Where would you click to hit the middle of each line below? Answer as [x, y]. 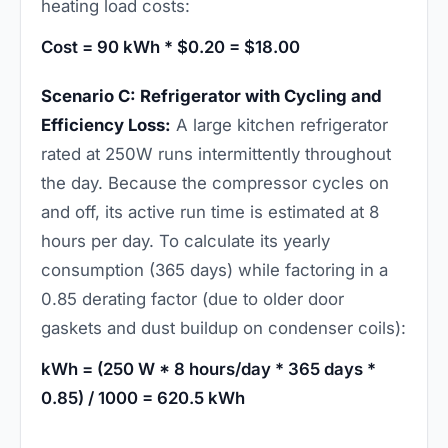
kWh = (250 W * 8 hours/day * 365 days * [208, 368]
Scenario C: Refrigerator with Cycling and [211, 95]
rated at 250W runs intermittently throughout [216, 153]
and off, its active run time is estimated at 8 [210, 211]
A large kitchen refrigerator [279, 124]
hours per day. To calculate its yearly [185, 240]
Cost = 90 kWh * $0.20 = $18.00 [170, 46]
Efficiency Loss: [106, 124]
